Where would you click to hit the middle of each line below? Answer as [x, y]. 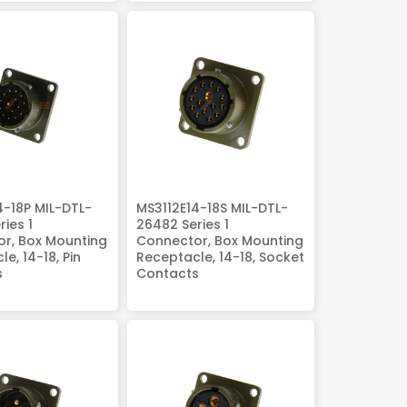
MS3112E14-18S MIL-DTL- [212, 208]
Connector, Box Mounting [219, 240]
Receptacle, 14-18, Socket [220, 257]
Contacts [167, 273]
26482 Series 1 [182, 224]
